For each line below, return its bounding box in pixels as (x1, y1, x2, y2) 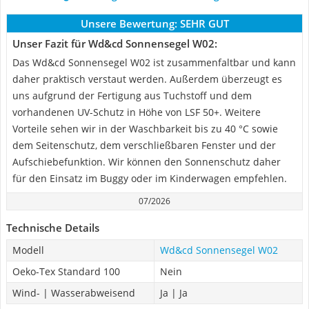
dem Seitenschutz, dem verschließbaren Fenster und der (12, 139, 276, 152)
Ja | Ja (160, 286, 188, 299)
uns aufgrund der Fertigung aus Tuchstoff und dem (12, 89, 252, 102)
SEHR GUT (179, 17, 229, 30)
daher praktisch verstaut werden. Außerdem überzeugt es (12, 72, 282, 86)
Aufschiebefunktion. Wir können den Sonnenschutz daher (12, 155, 281, 168)
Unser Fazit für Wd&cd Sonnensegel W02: (12, 37, 217, 50)
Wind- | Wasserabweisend (12, 286, 135, 299)
